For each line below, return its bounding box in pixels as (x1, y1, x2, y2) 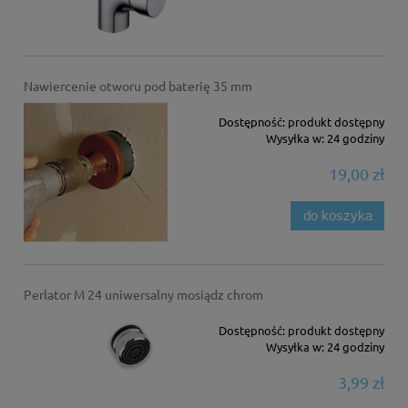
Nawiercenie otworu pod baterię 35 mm (23, 77, 252, 95)
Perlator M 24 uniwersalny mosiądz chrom (23, 286, 263, 303)
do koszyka (302, 208, 372, 223)
